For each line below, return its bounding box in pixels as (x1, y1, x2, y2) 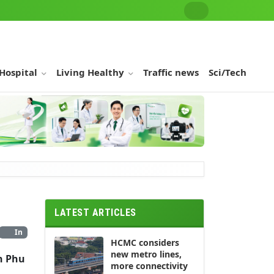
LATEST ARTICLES (54, 206, 136, 218)
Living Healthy (56, 66, 127, 78)
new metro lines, (111, 248, 182, 260)
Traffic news (143, 66, 199, 78)
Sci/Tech (209, 66, 246, 78)
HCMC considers (111, 236, 179, 248)
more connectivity (111, 259, 188, 272)
